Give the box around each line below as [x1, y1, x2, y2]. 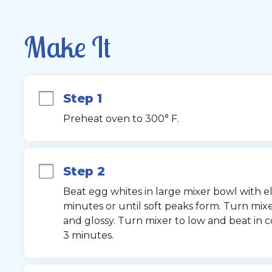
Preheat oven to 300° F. [63, 113, 179, 124]
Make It [24, 29, 110, 65]
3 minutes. [63, 229, 114, 241]
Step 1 [63, 91, 102, 106]
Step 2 [63, 164, 105, 178]
